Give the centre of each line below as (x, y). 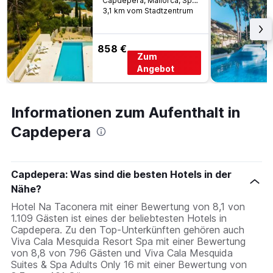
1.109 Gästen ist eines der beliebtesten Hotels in (119, 218)
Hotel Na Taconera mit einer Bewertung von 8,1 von (128, 207)
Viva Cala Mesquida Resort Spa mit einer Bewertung (128, 242)
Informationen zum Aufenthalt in (126, 113)
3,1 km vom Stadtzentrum (148, 11)
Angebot (156, 69)
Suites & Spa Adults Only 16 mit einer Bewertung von (129, 265)
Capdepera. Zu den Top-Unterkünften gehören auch (128, 230)
